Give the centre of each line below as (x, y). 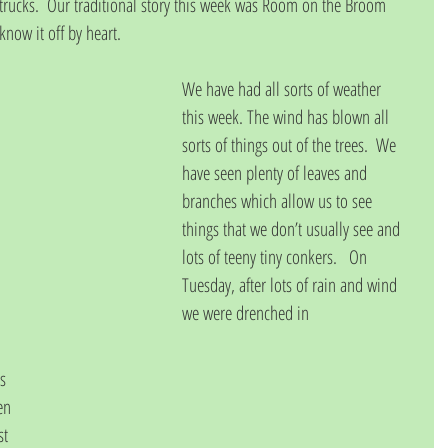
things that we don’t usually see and (293, 228)
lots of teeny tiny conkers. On (276, 256)
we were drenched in (245, 312)
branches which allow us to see (279, 200)
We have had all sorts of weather (283, 88)
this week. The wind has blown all (287, 116)
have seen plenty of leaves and (276, 172)
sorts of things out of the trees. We (291, 144)
